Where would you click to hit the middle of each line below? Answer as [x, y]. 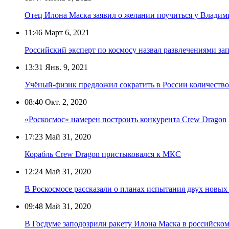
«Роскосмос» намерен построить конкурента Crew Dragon [125, 119]
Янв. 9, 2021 [65, 67]
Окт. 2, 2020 [65, 102]
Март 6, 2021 [66, 32]
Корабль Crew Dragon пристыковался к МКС [103, 154]
